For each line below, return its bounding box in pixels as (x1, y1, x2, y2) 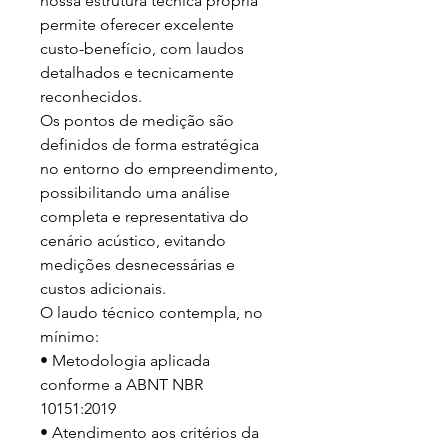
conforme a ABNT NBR (40, 375, 203, 394)
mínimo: (40, 327, 99, 346)
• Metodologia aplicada (40, 351, 210, 370)
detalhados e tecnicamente (40, 63, 234, 82)
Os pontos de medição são (40, 111, 234, 130)
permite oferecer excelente (40, 15, 234, 34)
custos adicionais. (40, 279, 166, 298)
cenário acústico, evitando (40, 231, 226, 250)
